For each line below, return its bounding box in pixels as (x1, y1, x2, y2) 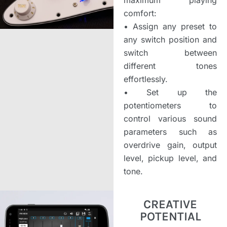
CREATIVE (143, 197, 197, 211)
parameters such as (124, 126, 217, 137)
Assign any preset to (128, 21, 217, 31)
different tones (124, 60, 217, 71)
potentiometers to (124, 100, 217, 110)
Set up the (128, 87, 217, 97)
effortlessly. (124, 73, 168, 84)
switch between (124, 47, 217, 58)
